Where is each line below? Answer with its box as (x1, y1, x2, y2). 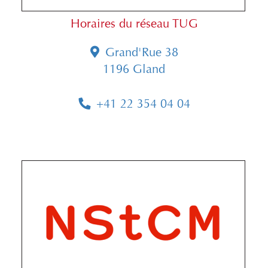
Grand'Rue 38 (105, 45, 178, 60)
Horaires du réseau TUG (70, 17, 198, 31)
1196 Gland (103, 62, 165, 77)
